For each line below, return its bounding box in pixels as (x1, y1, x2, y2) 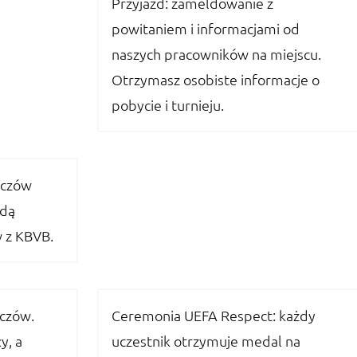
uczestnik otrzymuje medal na (112, 331, 300, 351)
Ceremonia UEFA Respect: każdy (112, 306, 316, 325)
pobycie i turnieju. (112, 96, 224, 115)
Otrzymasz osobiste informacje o (112, 70, 320, 89)
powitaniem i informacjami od (112, 19, 300, 38)
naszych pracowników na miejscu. (112, 45, 321, 64)
